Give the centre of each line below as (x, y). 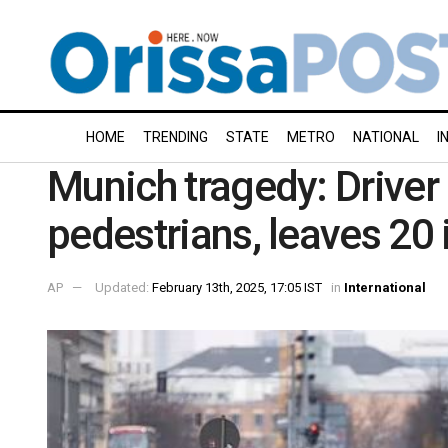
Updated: (123, 287)
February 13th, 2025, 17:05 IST (237, 287)
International (385, 287)
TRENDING (175, 137)
